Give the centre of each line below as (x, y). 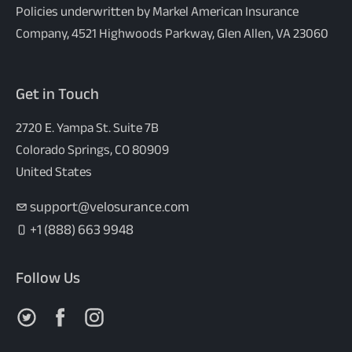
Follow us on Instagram (158, 315)
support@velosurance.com (110, 207)
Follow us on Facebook (122, 315)
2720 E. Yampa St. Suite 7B (87, 127)
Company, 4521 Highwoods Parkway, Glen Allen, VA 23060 (172, 33)
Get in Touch (57, 93)
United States (54, 171)
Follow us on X (61, 315)
